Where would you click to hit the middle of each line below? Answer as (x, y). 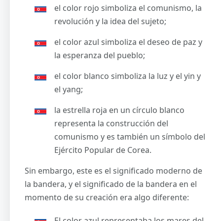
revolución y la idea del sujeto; (111, 21)
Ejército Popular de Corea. (103, 150)
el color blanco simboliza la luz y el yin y (128, 76)
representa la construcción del (111, 123)
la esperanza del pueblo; (101, 55)
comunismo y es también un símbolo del (130, 136)
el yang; (69, 89)
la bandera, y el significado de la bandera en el (111, 184)
